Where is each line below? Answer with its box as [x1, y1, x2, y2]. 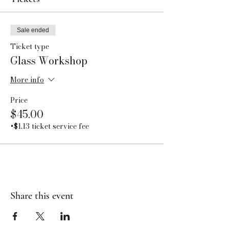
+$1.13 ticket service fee [10, 121, 89, 132]
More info [10, 74, 44, 86]
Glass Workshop [10, 53, 87, 68]
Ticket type [10, 41, 49, 52]
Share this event [10, 190, 74, 202]
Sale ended [17, 27, 49, 34]
